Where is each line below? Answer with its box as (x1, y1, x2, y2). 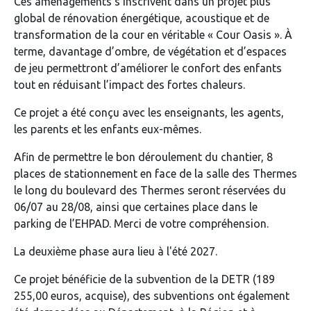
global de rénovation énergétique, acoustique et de (14, 11, 269, 24)
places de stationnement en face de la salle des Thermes (14, 167, 297, 180)
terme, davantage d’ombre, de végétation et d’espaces (14, 44, 287, 58)
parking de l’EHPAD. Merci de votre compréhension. (14, 217, 269, 230)
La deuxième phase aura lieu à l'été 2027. (14, 244, 217, 258)
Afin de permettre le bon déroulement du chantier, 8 (14, 150, 273, 163)
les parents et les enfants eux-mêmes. (14, 122, 201, 135)
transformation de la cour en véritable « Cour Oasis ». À (14, 28, 292, 41)
